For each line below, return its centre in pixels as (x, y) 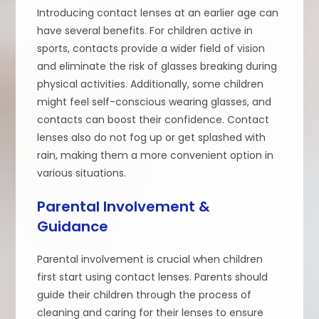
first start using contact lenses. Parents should (153, 277)
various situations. (82, 173)
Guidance (73, 226)
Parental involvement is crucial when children (150, 259)
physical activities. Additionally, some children (151, 84)
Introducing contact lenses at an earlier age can (158, 12)
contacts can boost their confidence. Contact (153, 119)
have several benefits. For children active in (145, 30)
